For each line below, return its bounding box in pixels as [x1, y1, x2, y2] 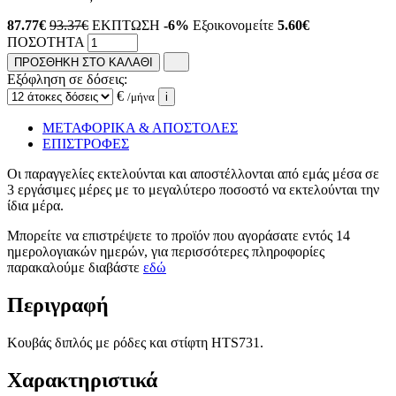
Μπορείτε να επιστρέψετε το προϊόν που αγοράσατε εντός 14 [7, 227, 350, 243]
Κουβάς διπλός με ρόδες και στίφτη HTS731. [7, 334, 263, 350]
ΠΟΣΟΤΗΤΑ [7, 34, 84, 49]
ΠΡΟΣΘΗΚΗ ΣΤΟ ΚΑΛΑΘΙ [14, 55, 153, 69]
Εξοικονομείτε [193, 17, 278, 33]
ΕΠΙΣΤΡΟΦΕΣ [42, 135, 129, 151]
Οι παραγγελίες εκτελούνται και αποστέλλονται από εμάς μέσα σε [7, 165, 379, 181]
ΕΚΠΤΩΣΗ [92, 17, 164, 33]
